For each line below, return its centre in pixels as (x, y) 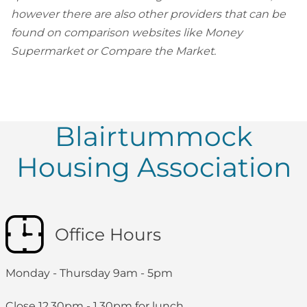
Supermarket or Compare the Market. (113, 51)
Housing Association (153, 167)
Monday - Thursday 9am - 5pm (89, 273)
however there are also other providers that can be (148, 14)
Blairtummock (153, 136)
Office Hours (108, 235)
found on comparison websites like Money (127, 32)
